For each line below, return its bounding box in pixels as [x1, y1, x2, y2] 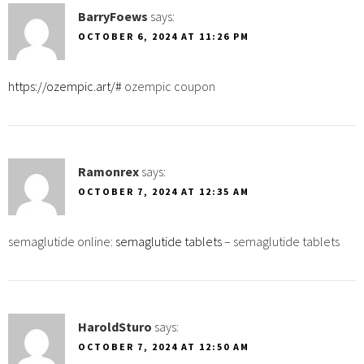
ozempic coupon [122, 77, 215, 94]
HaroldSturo [78, 318, 152, 335]
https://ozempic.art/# [8, 77, 122, 94]
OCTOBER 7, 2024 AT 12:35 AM [78, 184, 249, 197]
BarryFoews [78, 7, 148, 24]
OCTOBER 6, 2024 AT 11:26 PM [78, 29, 249, 42]
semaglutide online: [8, 232, 115, 249]
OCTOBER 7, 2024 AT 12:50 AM [78, 340, 249, 353]
